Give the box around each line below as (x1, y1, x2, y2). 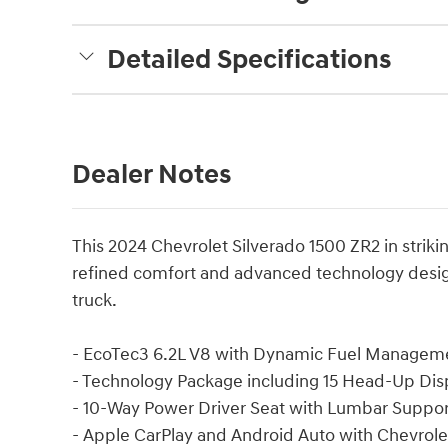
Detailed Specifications (107, 43, 391, 78)
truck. (72, 289, 117, 313)
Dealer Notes (72, 158, 231, 193)
